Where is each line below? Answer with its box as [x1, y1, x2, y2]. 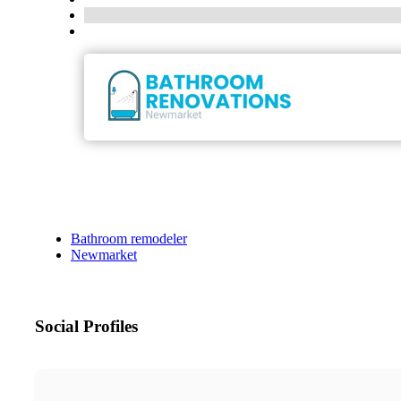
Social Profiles [35, 317, 138, 337]
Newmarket [71, 247, 137, 263]
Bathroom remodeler [71, 231, 187, 247]
